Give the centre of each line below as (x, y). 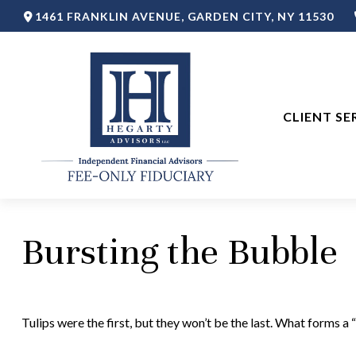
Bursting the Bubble (179, 252)
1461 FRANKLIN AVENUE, (111, 16)
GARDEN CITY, (231, 16)
